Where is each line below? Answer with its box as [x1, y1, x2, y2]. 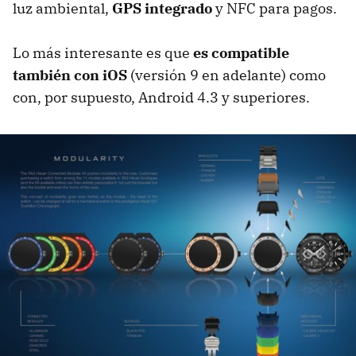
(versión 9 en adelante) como [127, 66, 326, 85]
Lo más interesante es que [13, 44, 193, 63]
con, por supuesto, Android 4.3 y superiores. [13, 88, 310, 107]
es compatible [193, 44, 289, 63]
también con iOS [13, 66, 127, 85]
